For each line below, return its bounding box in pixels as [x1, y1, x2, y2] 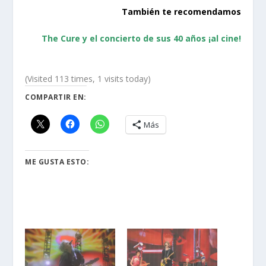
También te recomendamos [121, 5, 241, 17]
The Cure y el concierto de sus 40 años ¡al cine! [41, 32, 241, 44]
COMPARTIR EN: [25, 92, 87, 103]
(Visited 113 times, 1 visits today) [25, 73, 151, 85]
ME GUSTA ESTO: [25, 157, 90, 167]
